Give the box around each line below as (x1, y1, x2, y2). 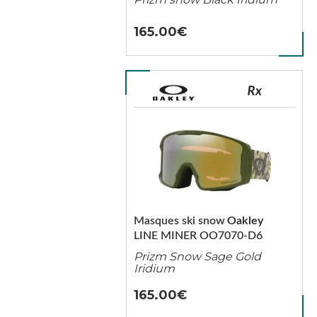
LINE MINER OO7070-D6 (133, 230, 263, 241)
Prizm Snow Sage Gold (133, 250, 261, 263)
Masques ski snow (133, 215, 225, 226)
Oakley (226, 215, 263, 226)
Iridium (133, 262, 175, 275)
